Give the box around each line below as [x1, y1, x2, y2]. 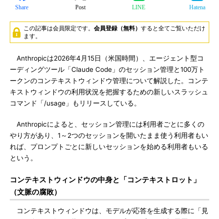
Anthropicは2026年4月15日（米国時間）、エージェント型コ [10, 54, 204, 62]
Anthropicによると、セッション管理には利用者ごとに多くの [10, 120, 204, 128]
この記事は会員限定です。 [23, 24, 94, 32]
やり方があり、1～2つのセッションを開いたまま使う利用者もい [10, 131, 208, 139]
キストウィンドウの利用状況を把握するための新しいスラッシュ [10, 88, 208, 96]
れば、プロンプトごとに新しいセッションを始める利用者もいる [10, 143, 208, 151]
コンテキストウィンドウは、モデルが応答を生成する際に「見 [10, 207, 208, 215]
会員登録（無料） [94, 24, 141, 32]
